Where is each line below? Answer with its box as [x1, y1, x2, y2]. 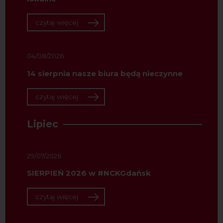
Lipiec [26, 117, 58, 130]
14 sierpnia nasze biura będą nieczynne [26, 68, 183, 78]
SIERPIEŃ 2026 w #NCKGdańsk [26, 168, 151, 178]
